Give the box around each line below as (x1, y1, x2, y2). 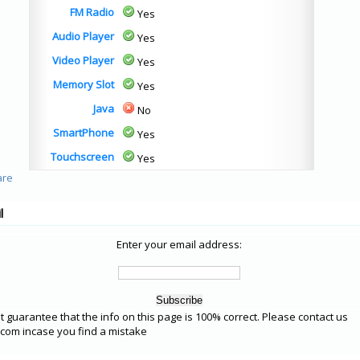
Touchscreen (51, 149, 114, 164)
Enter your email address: (117, 237, 242, 252)
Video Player (52, 53, 114, 67)
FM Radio (70, 5, 114, 19)
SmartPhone (53, 125, 114, 140)
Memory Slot (53, 77, 114, 92)
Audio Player (52, 29, 114, 43)
